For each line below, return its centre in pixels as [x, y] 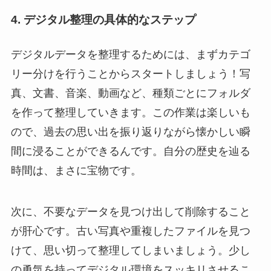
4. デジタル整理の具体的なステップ [103, 19]
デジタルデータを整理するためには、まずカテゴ [130, 55]
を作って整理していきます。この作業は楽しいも [130, 113]
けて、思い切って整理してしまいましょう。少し [130, 250]
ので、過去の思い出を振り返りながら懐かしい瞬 [130, 132]
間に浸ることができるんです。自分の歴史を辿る [130, 152]
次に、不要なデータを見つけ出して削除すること [130, 211]
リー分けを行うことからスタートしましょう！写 [130, 74]
